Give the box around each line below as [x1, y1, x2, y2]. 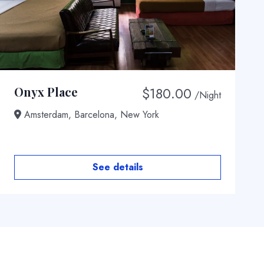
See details [92, 160, 143, 174]
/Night [194, 88, 221, 102]
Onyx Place [14, 84, 78, 100]
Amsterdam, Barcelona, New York [21, 108, 159, 121]
